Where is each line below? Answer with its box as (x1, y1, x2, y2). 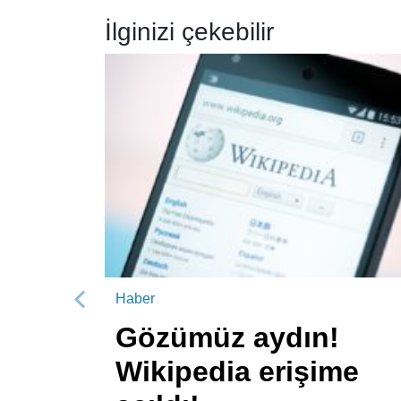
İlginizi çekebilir (105, 17, 274, 46)
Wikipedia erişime (115, 354, 359, 388)
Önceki (78, 302, 145, 327)
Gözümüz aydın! (115, 320, 339, 354)
